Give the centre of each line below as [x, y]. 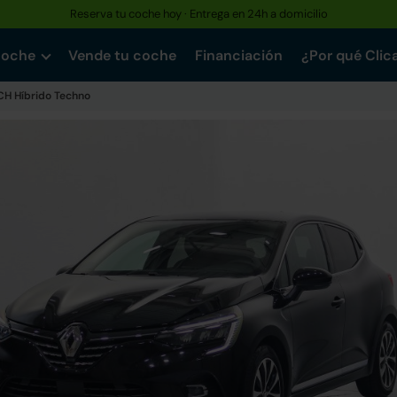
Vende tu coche [122, 55]
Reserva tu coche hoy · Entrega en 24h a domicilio [198, 14]
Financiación [239, 55]
